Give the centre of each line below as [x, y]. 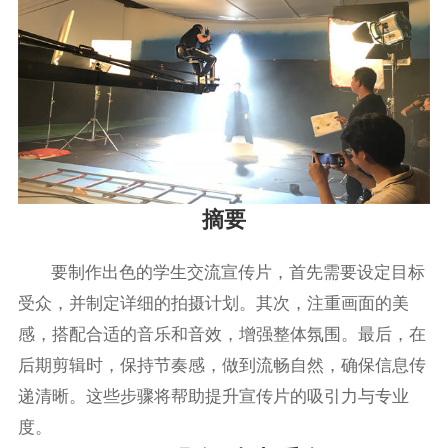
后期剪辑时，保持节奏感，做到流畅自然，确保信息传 [221, 366]
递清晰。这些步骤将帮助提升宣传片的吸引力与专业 [213, 397]
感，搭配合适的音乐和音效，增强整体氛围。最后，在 [221, 335]
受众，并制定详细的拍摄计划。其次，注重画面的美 [213, 304]
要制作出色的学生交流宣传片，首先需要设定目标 [238, 273]
